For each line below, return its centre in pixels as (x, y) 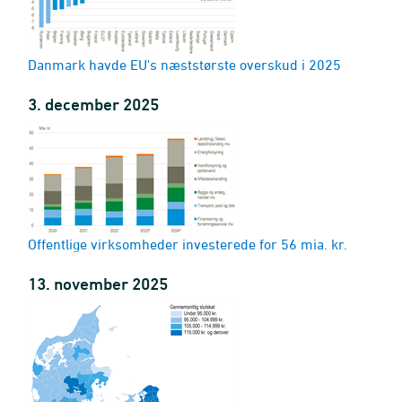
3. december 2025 (93, 104)
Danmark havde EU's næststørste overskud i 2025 (184, 65)
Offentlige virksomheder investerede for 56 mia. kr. (188, 244)
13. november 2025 (98, 284)
